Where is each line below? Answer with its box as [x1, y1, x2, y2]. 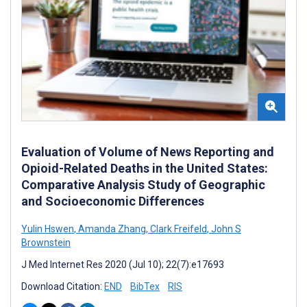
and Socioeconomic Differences [21, 193, 204, 208]
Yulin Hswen [21, 223, 74, 234]
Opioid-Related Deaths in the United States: [21, 160, 268, 175]
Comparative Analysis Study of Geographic [21, 177, 265, 192]
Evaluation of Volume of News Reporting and [21, 144, 274, 159]
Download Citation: [21, 280, 104, 292]
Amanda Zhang [76, 223, 146, 234]
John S [209, 223, 241, 234]
